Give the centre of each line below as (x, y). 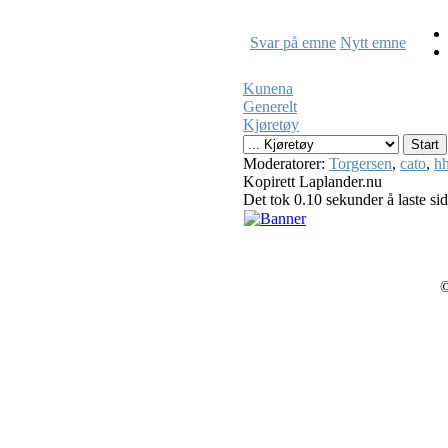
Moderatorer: (286, 163)
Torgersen (360, 163)
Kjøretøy (271, 124)
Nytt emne (373, 42)
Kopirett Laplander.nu (312, 181)
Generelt (270, 106)
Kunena (268, 88)
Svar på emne (293, 42)
